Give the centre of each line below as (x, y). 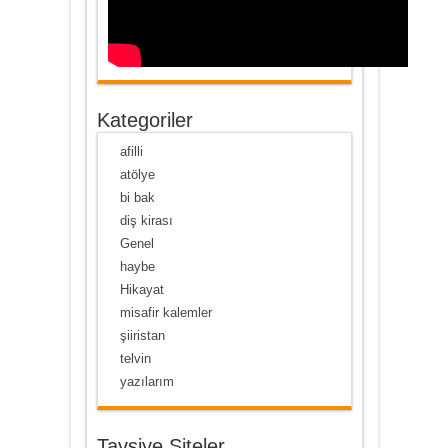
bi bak (137, 197)
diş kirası (146, 220)
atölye (137, 174)
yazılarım (146, 381)
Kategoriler (144, 120)
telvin (135, 358)
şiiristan (142, 335)
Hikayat (141, 289)
